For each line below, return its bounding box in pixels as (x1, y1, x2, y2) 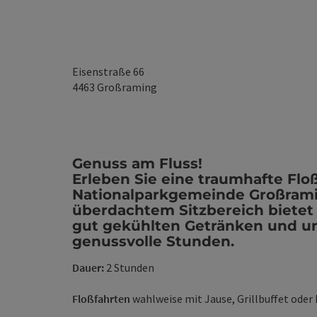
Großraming (97, 80, 157, 94)
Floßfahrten (72, 292, 132, 306)
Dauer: (72, 260, 104, 275)
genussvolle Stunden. (72, 233, 234, 250)
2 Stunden (104, 260, 154, 275)
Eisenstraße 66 (72, 64, 144, 79)
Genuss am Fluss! (72, 155, 202, 172)
